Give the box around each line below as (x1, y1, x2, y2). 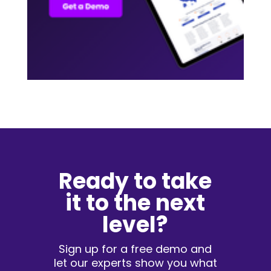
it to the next (65, 187, 206, 218)
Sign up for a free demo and (59, 241, 212, 256)
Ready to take (59, 165, 212, 197)
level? (102, 209, 169, 240)
